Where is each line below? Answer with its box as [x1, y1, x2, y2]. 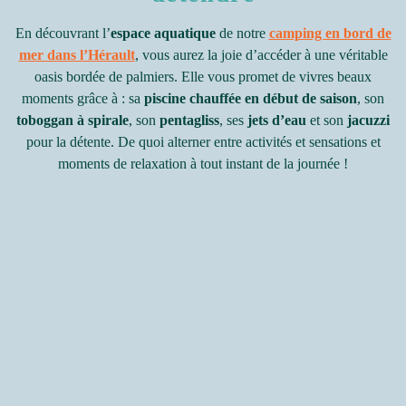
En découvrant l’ [14, 25, 111, 42]
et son [306, 112, 347, 129]
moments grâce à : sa [22, 91, 144, 107]
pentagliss [159, 112, 219, 129]
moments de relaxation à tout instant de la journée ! [58, 156, 348, 172]
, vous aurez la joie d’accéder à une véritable [134, 47, 388, 63]
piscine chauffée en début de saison [144, 91, 357, 107]
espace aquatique [110, 25, 216, 42]
